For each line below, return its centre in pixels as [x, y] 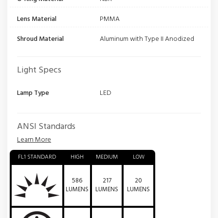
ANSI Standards [46, 127]
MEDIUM [107, 157]
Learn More [34, 140]
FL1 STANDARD [37, 157]
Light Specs [39, 71]
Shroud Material [40, 39]
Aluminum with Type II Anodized [147, 39]
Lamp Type [33, 93]
